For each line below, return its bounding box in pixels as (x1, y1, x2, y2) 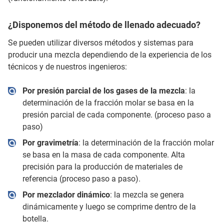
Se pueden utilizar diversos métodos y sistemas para (8, 37, 193, 47)
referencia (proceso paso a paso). (22, 173, 140, 183)
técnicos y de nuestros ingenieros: (8, 61, 127, 71)
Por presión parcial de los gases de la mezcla (22, 85, 185, 95)
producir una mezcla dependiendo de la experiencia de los (8, 49, 211, 59)
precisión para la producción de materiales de (22, 161, 182, 171)
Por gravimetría (22, 137, 78, 147)
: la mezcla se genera (109, 189, 184, 199)
